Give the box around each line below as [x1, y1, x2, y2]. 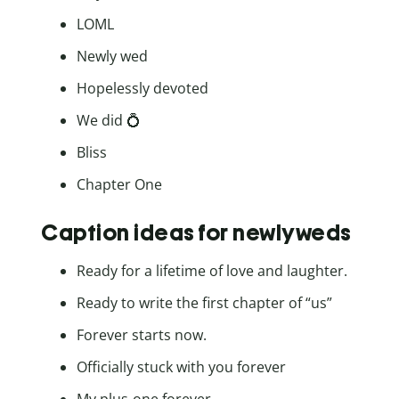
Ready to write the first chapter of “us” [77, 293, 332, 313]
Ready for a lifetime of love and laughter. [77, 261, 347, 281]
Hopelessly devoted [77, 77, 208, 98]
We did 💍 [77, 110, 141, 130]
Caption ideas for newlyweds [41, 219, 352, 247]
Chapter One [77, 174, 162, 194]
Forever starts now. [77, 325, 207, 346]
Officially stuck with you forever [77, 357, 286, 378]
